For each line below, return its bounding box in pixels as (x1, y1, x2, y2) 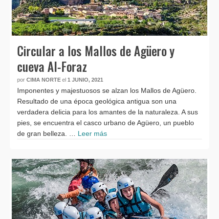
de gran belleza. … (17, 130, 78, 137)
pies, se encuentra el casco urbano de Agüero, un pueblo (17, 119, 194, 127)
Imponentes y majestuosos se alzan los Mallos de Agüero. (17, 87, 197, 94)
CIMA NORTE (26, 77, 61, 83)
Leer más (78, 130, 107, 137)
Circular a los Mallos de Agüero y (17, 42, 175, 60)
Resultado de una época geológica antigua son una (17, 97, 176, 105)
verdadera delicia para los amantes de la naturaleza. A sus (17, 108, 198, 116)
